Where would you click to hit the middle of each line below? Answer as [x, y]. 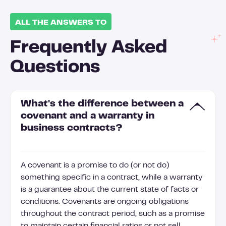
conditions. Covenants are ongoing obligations [105, 202]
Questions [55, 68]
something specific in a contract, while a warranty [111, 178]
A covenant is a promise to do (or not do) [95, 165]
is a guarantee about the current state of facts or [110, 190]
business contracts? [72, 128]
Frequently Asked [89, 48]
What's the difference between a [102, 104]
